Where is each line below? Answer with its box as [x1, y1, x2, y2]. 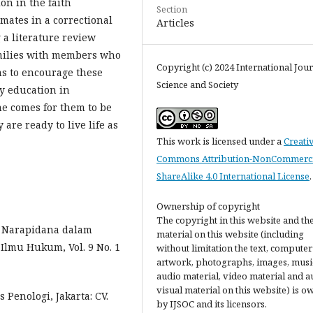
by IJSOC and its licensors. [156, 298, 267, 310]
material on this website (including [156, 228, 304, 240]
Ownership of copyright [156, 200, 260, 212]
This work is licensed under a [156, 135, 284, 147]
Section [156, 3, 187, 15]
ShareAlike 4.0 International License [156, 170, 310, 182]
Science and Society [156, 78, 238, 91]
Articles [156, 16, 194, 29]
